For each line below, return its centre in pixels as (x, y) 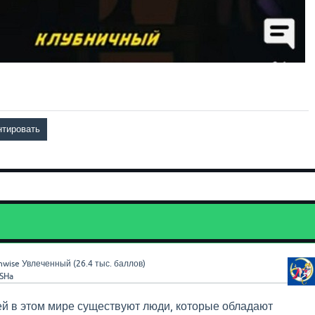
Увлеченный (46, 264)
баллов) (128, 264)
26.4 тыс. (94, 264)
